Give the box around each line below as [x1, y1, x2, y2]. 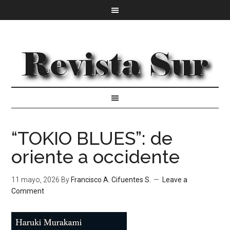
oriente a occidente [11, 146, 180, 167]
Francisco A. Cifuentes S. [71, 176, 151, 184]
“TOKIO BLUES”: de [11, 127, 173, 149]
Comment [11, 187, 45, 195]
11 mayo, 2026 [11, 176, 60, 184]
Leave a [162, 176, 188, 184]
